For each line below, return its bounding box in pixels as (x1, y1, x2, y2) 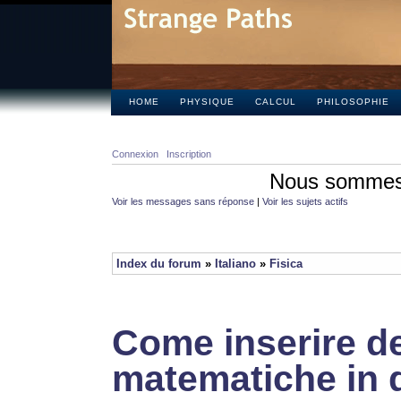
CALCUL (254, 97, 296, 107)
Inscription (166, 149, 211, 159)
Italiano (215, 257, 256, 270)
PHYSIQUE (179, 97, 235, 107)
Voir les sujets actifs (262, 196, 348, 207)
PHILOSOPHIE (316, 97, 389, 107)
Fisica (269, 257, 303, 270)
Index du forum (116, 257, 201, 270)
